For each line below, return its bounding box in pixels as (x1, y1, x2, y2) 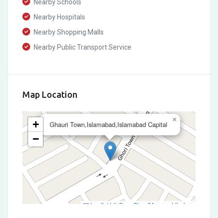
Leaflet (89, 200, 109, 209)
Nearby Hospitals (32, 13, 85, 21)
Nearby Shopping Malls (32, 28, 104, 36)
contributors (161, 200, 193, 209)
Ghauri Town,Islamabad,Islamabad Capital (50, 120, 167, 129)
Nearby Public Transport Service (32, 43, 131, 51)
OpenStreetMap (119, 200, 161, 209)
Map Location (22, 90, 77, 99)
